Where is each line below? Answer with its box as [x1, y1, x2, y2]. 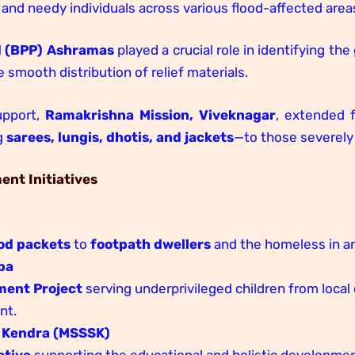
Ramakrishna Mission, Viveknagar [45, 106, 276, 123]
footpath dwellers [90, 235, 212, 252]
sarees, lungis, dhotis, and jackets [6, 128, 234, 145]
